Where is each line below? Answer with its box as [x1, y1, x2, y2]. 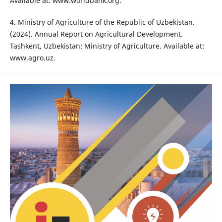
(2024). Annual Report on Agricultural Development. [9, 29, 183, 39]
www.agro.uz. [9, 53, 55, 63]
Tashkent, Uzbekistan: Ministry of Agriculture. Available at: [9, 41, 204, 51]
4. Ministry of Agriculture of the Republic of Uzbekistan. [9, 17, 195, 27]
